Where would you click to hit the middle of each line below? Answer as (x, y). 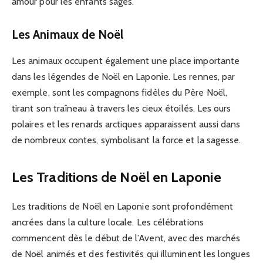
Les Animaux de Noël (68, 35)
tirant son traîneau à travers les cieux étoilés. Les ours (122, 108)
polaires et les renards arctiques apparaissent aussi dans (126, 124)
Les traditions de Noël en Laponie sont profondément (123, 206)
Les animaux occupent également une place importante (126, 60)
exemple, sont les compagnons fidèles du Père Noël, (119, 92)
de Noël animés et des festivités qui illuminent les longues (131, 254)
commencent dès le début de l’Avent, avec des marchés (126, 238)
